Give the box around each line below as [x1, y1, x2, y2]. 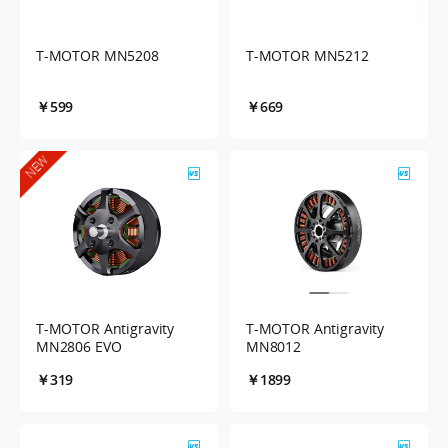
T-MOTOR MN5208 [35, 45, 159, 65]
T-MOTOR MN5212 [245, 45, 369, 65]
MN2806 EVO [35, 336, 122, 356]
